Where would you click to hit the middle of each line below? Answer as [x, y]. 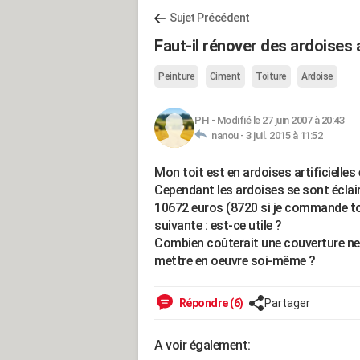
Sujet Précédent [210, 18]
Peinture [176, 76]
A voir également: [202, 345]
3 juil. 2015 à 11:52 [284, 135]
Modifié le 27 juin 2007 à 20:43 [280, 120]
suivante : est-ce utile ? [218, 225]
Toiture [271, 76]
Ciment [225, 76]
